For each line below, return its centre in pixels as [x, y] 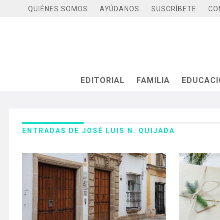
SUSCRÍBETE [174, 9]
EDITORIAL [103, 80]
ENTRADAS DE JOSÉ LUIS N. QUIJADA [98, 131]
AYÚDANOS [120, 9]
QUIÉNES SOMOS [58, 9]
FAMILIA [153, 80]
